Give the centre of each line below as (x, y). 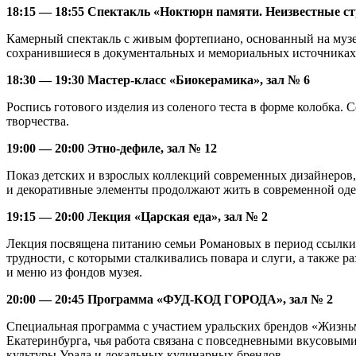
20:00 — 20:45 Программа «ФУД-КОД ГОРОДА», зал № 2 (170, 300)
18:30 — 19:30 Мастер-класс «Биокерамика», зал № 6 (158, 80)
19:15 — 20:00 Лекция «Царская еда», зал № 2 (137, 217)
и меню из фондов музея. (74, 273)
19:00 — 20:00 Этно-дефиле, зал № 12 (112, 149)
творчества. (38, 122)
